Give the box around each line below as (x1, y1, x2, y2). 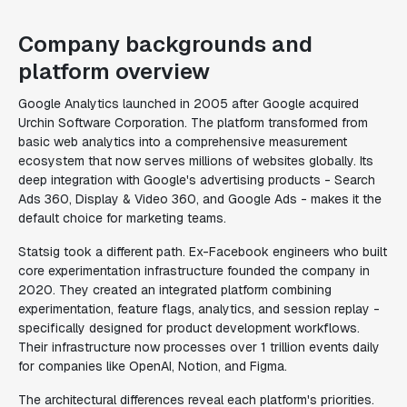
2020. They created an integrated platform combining (18, 282, 332, 298)
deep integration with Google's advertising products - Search (18, 172, 375, 188)
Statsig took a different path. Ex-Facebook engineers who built (18, 243, 387, 260)
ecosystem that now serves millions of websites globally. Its (18, 153, 373, 169)
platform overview (18, 57, 210, 85)
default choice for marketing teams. (18, 210, 226, 226)
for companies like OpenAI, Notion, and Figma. (18, 358, 287, 374)
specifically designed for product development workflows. (18, 320, 360, 336)
